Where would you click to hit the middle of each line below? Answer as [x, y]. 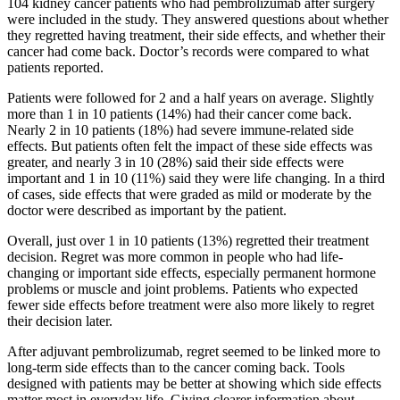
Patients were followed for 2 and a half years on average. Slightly [191, 98]
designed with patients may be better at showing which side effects [194, 384]
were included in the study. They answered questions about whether [198, 20]
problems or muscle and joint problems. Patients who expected [183, 289]
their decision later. [60, 321]
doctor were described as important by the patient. [147, 211]
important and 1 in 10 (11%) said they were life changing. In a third [196, 179]
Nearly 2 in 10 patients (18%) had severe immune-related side [180, 130]
